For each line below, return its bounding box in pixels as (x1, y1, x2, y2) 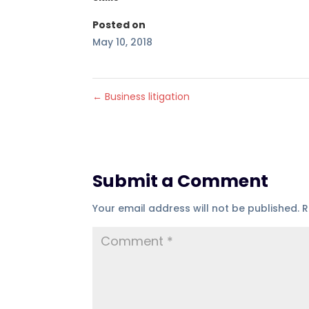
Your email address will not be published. (92, 201, 300, 216)
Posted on (92, 18, 146, 32)
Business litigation (102, 90, 190, 104)
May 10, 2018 (92, 35, 153, 50)
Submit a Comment (92, 169, 269, 194)
